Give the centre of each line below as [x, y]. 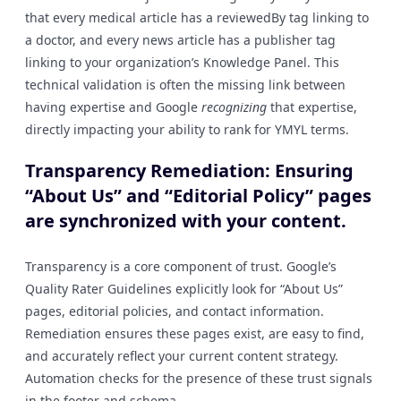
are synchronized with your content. [186, 221]
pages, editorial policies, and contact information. [175, 311]
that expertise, [312, 107]
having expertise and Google [113, 107]
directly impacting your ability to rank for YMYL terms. [187, 129]
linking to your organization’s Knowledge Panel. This [182, 62]
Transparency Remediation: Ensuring [189, 171]
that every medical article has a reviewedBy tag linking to [197, 17]
